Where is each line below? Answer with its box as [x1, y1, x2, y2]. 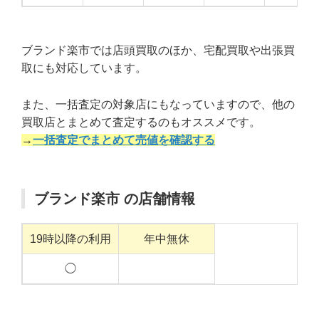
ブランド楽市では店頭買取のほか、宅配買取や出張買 [21, 44, 295, 57]
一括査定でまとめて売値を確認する [33, 134, 215, 147]
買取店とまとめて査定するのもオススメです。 [21, 116, 261, 129]
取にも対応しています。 [21, 62, 147, 75]
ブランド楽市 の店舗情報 [34, 191, 195, 207]
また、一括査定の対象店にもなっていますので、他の [21, 98, 295, 111]
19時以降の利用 [30, 233, 111, 246]
